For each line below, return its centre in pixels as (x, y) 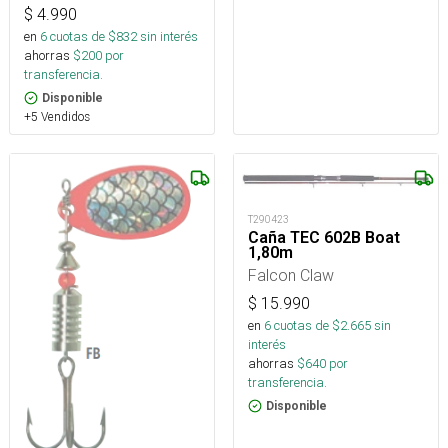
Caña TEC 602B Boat (324, 238)
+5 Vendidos (57, 116)
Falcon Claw (291, 275)
